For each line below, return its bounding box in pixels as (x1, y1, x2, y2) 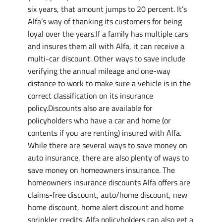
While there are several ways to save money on (28, 139, 187, 151)
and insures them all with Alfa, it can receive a (28, 40, 184, 52)
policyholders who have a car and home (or (28, 114, 171, 126)
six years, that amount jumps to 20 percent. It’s (28, 3, 187, 15)
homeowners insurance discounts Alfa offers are (28, 176, 190, 188)
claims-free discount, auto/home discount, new (28, 189, 187, 201)
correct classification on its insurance (28, 90, 153, 102)
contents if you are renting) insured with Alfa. (28, 127, 181, 139)
